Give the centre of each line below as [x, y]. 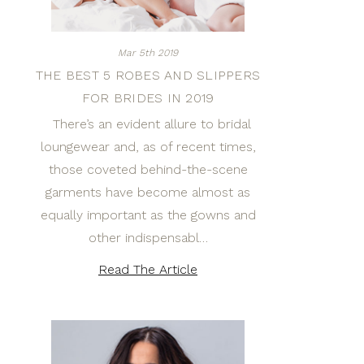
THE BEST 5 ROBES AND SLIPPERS [148, 75]
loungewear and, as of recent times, [148, 147]
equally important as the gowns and [148, 215]
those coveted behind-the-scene [148, 169]
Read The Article [148, 269]
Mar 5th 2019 [148, 53]
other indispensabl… [148, 238]
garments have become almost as [148, 192]
